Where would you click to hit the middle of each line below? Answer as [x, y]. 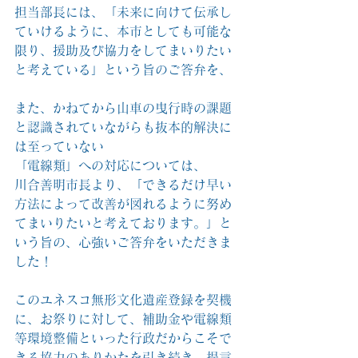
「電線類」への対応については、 [110, 166]
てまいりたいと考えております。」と [123, 223]
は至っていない [59, 147]
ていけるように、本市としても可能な [123, 32]
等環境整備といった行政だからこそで [123, 338]
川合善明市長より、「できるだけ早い [123, 185]
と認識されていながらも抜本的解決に [123, 127]
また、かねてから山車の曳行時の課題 [123, 108]
